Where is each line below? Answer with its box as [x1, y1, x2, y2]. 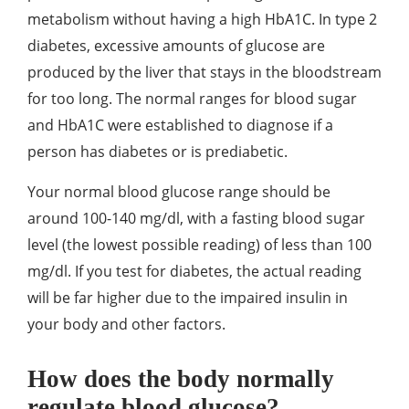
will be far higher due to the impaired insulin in [27, 288, 348, 308]
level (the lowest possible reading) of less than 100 [27, 235, 372, 255]
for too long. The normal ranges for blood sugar [27, 89, 357, 109]
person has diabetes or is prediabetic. [27, 142, 288, 162]
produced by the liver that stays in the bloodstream [27, 62, 382, 82]
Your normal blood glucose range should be [27, 182, 330, 202]
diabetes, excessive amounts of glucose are [27, 36, 325, 56]
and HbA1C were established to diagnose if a [27, 115, 333, 135]
